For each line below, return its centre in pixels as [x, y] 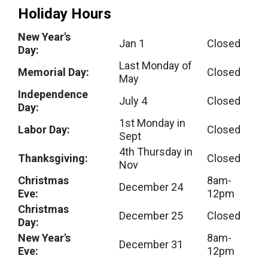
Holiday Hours [65, 14]
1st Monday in [152, 123]
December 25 [151, 216]
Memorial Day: [54, 72]
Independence [53, 94]
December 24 [151, 187]
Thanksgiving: [53, 158]
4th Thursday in [156, 152]
